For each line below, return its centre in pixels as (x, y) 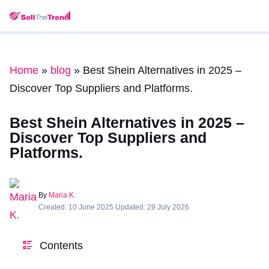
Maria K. (62, 195)
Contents (61, 246)
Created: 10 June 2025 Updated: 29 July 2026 (114, 207)
